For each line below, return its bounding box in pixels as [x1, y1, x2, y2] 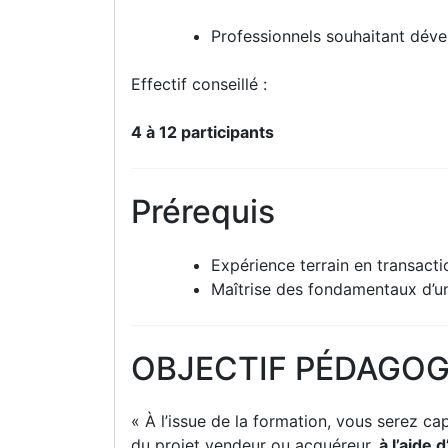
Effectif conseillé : [131, 74, 267, 95]
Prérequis [131, 192, 275, 232]
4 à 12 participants [131, 122, 274, 143]
